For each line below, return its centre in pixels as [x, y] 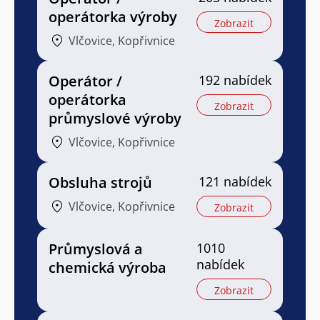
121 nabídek [235, 181]
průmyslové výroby [115, 118]
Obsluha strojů [100, 182]
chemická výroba [107, 267]
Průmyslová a [96, 249]
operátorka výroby [113, 16]
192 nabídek [235, 80]
